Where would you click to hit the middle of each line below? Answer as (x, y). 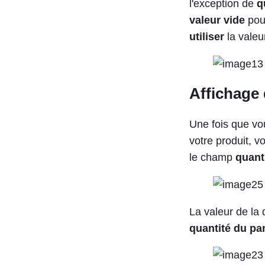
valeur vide (217, 20)
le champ (212, 158)
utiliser (207, 36)
